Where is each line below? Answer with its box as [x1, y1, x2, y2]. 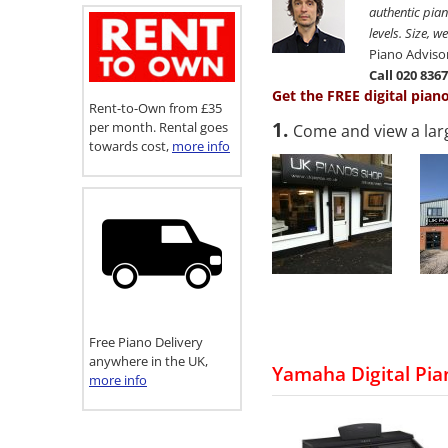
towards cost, [89, 136, 172, 155]
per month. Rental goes [89, 117, 228, 136]
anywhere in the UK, [89, 351, 208, 370]
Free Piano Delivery [89, 332, 203, 351]
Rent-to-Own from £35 [89, 98, 222, 117]
